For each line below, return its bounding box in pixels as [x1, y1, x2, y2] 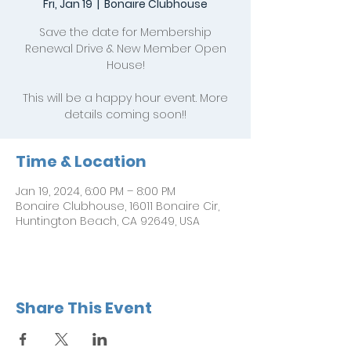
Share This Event [16, 297, 152, 319]
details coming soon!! [64, 107, 186, 122]
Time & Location [16, 150, 147, 172]
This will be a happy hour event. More [23, 90, 228, 106]
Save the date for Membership [39, 24, 212, 40]
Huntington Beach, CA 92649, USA [16, 213, 200, 229]
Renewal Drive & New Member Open [24, 41, 226, 56]
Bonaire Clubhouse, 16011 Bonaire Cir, [16, 198, 219, 214]
